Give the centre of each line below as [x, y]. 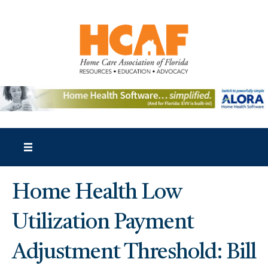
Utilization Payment [103, 223]
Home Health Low [97, 194]
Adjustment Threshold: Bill [134, 253]
